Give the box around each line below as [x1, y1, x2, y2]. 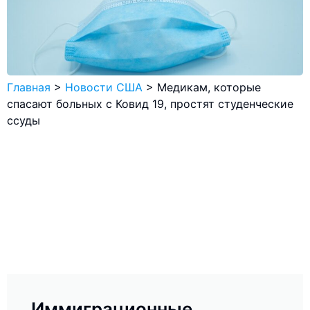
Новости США [65, 80, 143, 95]
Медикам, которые [157, 80, 261, 95]
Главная [7, 80, 51, 95]
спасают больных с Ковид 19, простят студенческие [7, 97, 293, 111]
